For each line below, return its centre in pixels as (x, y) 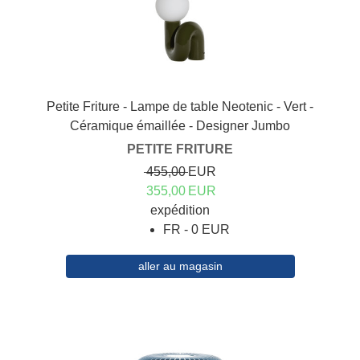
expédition (180, 211)
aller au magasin (180, 266)
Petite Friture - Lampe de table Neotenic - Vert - (180, 107)
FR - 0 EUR (196, 230)
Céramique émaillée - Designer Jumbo (180, 126)
